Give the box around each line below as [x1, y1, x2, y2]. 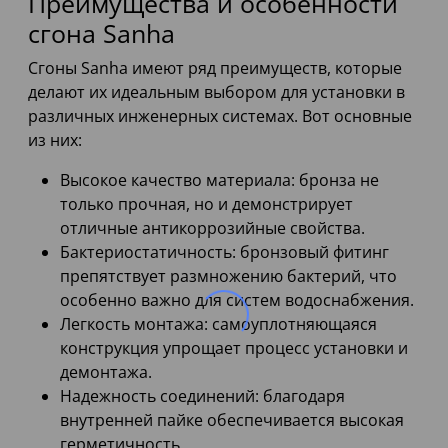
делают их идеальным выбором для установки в [28, 81, 405, 104]
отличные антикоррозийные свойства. [60, 217, 365, 240]
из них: [28, 129, 82, 152]
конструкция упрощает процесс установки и [60, 337, 408, 360]
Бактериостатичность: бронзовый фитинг [60, 241, 389, 264]
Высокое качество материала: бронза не [60, 169, 379, 192]
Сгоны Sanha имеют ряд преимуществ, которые [28, 57, 402, 80]
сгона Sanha [28, 16, 175, 51]
